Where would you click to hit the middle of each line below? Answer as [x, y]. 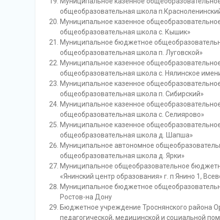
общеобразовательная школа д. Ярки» [122, 156]
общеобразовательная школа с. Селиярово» [132, 114]
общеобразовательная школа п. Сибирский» [132, 94]
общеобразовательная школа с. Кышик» [125, 32]
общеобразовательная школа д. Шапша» [126, 135]
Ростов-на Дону [86, 197]
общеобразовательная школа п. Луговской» [131, 53]
